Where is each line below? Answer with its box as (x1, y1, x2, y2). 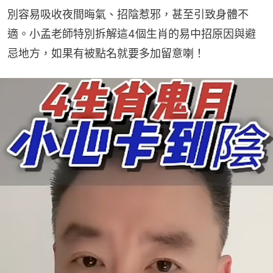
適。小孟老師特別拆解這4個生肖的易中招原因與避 (7, 27, 256, 40)
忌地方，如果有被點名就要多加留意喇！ (7, 46, 205, 60)
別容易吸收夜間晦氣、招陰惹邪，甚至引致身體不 (7, 7, 249, 21)
